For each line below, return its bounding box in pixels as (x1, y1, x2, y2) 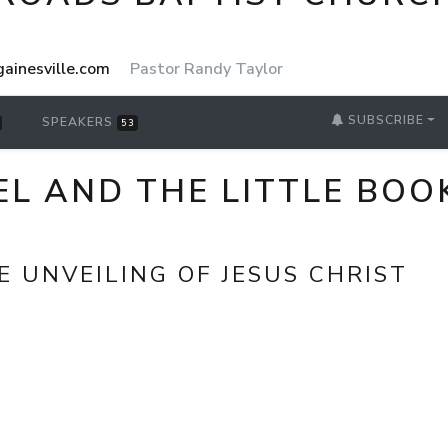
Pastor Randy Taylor (130, 57, 283, 80)
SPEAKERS (42, 114, 118, 131)
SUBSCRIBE (344, 112, 425, 129)
